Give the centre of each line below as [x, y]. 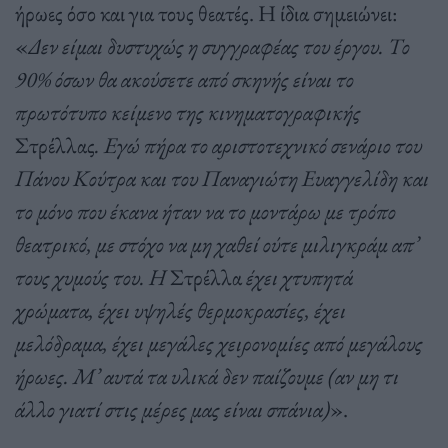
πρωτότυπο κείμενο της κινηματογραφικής [188, 111]
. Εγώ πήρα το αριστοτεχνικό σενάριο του [258, 144]
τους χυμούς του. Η [92, 276]
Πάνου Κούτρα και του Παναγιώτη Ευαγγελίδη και [222, 177]
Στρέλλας [55, 144]
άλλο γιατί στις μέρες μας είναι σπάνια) [172, 408]
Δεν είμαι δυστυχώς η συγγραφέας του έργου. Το [219, 45]
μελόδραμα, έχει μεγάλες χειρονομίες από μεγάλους [219, 342]
